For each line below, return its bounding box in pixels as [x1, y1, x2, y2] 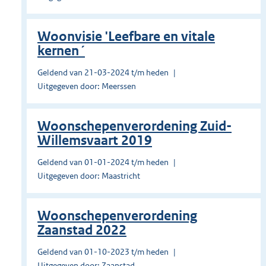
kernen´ [37, 43, 85, 59]
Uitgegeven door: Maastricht [37, 170, 140, 182]
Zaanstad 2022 [37, 222, 126, 239]
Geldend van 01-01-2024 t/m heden [37, 157, 169, 168]
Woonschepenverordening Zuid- [37, 118, 232, 135]
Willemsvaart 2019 [37, 132, 152, 149]
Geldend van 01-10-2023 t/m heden [37, 246, 169, 258]
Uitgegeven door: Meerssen [37, 81, 136, 92]
